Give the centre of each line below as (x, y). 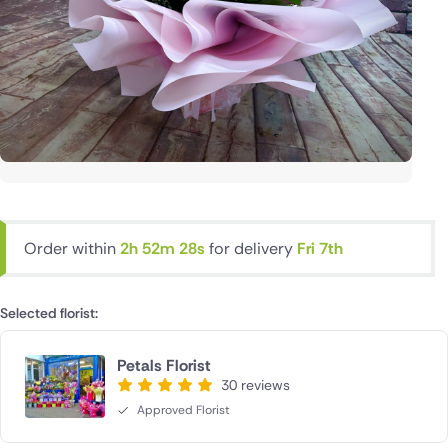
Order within (72, 248)
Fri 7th (320, 248)
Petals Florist (164, 365)
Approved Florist (183, 409)
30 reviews (255, 384)
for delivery (253, 248)
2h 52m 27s (164, 248)
